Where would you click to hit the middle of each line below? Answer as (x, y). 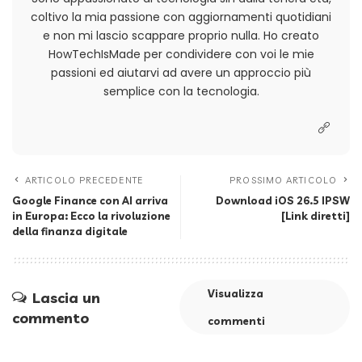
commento (51, 318)
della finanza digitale (70, 232)
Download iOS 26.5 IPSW (283, 201)
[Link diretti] (316, 216)
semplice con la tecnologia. (181, 92)
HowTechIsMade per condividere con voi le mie (181, 55)
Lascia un (66, 297)
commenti (236, 321)
